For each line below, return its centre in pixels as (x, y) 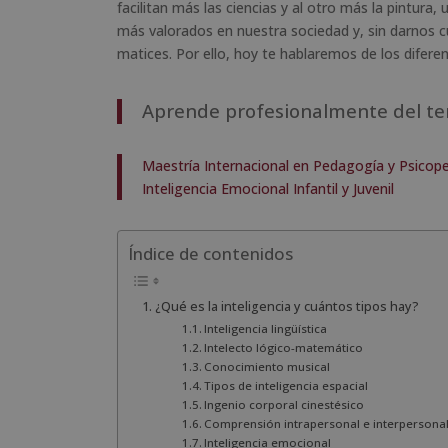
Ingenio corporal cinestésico (284, 405)
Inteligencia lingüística (266, 329)
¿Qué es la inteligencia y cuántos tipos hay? (286, 307)
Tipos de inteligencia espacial (286, 386)
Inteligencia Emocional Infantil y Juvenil (268, 188)
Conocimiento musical (267, 367)
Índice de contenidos (210, 254)
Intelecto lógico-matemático (284, 348)
